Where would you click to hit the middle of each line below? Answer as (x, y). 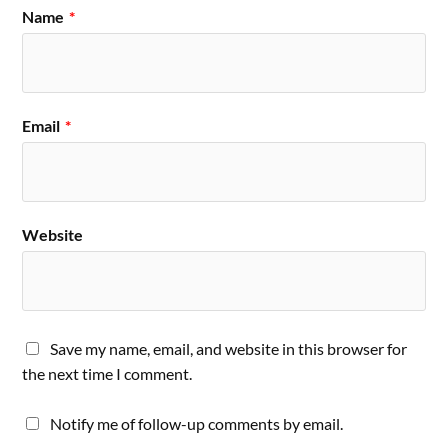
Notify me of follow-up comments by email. (197, 424)
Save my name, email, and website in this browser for (229, 349)
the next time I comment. (107, 374)
